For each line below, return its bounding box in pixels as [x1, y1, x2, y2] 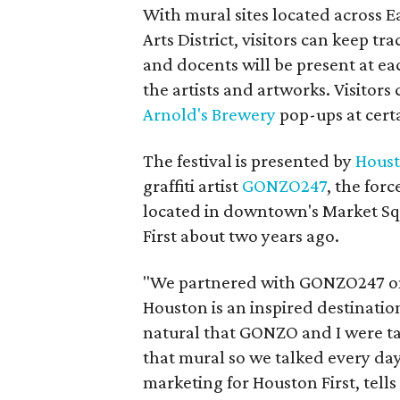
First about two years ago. [143, 225, 340, 246]
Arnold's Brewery [143, 104, 277, 125]
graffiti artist [143, 175, 243, 196]
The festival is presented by [143, 150, 356, 171]
